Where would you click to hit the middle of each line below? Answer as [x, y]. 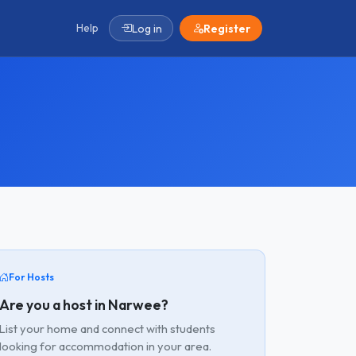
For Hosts [31, 277]
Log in [147, 28]
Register [226, 28]
